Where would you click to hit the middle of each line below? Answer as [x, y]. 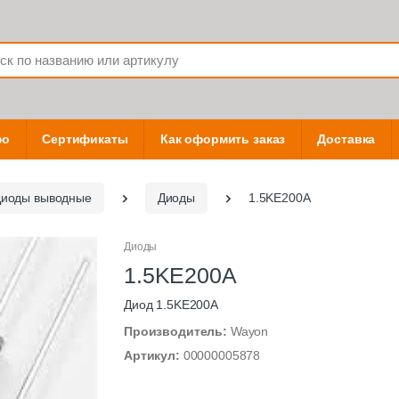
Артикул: [154, 356]
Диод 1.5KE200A [171, 305]
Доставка [346, 139]
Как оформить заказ [223, 139]
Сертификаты [85, 139]
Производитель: [177, 332]
